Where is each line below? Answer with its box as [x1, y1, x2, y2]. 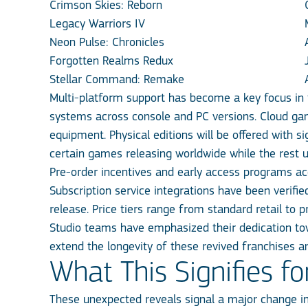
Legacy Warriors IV [49, 18, 145, 31]
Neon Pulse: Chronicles [49, 36, 164, 49]
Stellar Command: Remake [49, 74, 184, 87]
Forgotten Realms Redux [49, 55, 173, 68]
